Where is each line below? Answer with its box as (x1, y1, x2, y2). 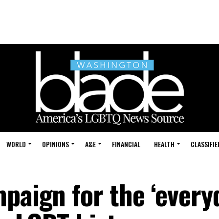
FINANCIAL (112, 139, 140, 149)
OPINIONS (42, 139, 69, 149)
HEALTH (154, 139, 175, 149)
